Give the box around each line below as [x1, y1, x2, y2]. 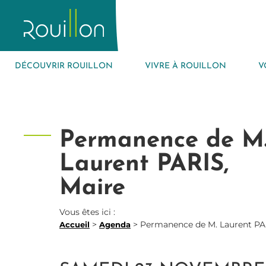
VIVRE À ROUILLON [145, 61, 226, 71]
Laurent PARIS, [59, 152, 229, 176]
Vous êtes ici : [59, 206, 118, 217]
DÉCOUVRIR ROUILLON [15, 61, 113, 71]
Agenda [99, 219, 131, 229]
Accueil [59, 219, 90, 229]
